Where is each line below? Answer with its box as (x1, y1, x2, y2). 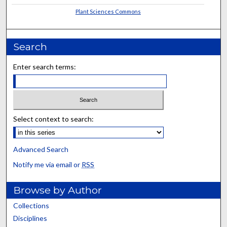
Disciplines (13, 213, 48, 222)
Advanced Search (13, 144, 69, 154)
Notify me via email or (13, 160, 82, 169)
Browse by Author (13, 183, 102, 196)
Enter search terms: (13, 62, 77, 71)
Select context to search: (13, 114, 94, 123)
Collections (13, 201, 50, 210)
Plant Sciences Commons (75, 8, 141, 15)
